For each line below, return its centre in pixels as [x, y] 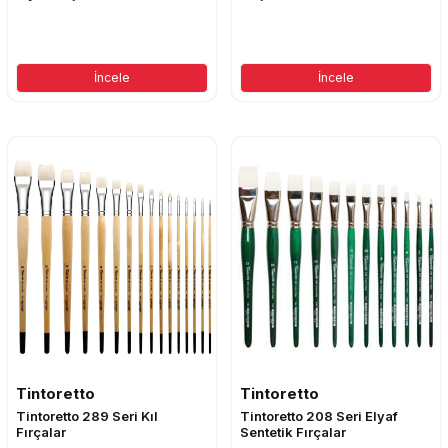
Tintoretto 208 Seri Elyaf [319, 416]
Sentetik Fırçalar [293, 432]
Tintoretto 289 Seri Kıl [87, 416]
